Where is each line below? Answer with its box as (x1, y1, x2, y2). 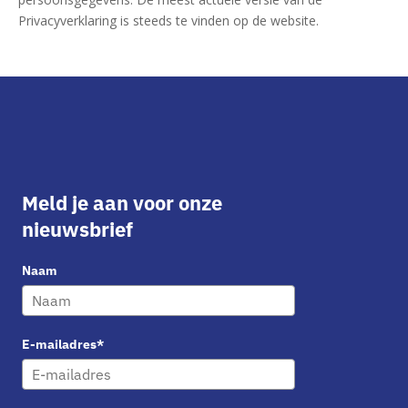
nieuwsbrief (22, 216, 133, 242)
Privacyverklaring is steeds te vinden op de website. (18, 12, 319, 29)
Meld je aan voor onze (22, 189, 222, 216)
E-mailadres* (22, 336, 104, 352)
